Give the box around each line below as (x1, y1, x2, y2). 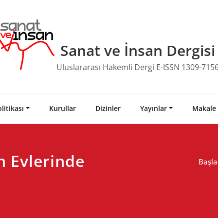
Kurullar (49, 103, 76, 113)
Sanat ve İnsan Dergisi (60, 40, 215, 60)
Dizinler (95, 103, 121, 113)
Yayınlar (140, 103, 167, 113)
